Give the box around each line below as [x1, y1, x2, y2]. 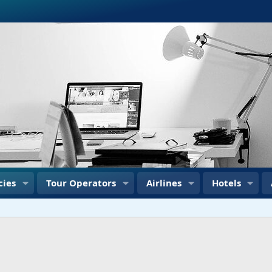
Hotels [211, 177, 241, 189]
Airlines [146, 177, 182, 189]
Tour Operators [46, 177, 116, 189]
